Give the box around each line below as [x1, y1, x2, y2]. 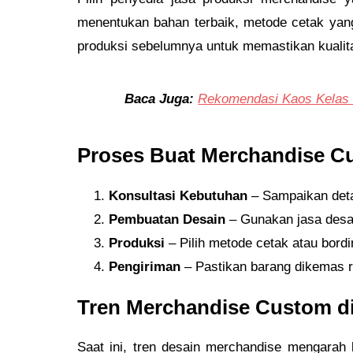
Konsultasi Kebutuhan [109, 188, 247, 203]
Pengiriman [109, 258, 180, 274]
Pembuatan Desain [109, 211, 225, 227]
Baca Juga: [124, 91, 195, 106]
